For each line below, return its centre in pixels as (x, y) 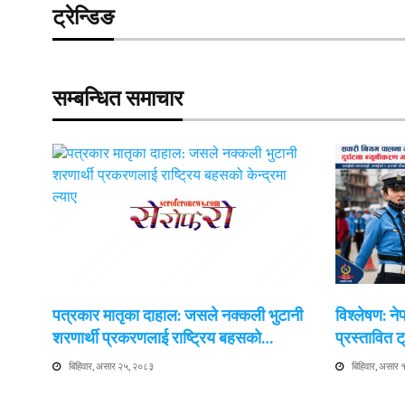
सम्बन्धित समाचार (118, 99)
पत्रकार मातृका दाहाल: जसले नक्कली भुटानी (178, 316)
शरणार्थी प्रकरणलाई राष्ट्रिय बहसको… (163, 339)
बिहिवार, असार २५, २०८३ (111, 367)
